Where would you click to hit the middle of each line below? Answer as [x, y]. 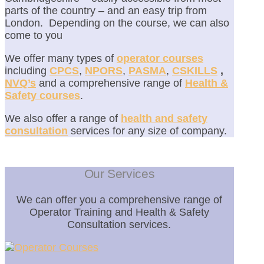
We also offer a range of [63, 119]
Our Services [119, 174]
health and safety [164, 119]
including [27, 71]
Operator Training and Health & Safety [119, 212]
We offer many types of [61, 59]
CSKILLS [195, 71]
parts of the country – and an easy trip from [106, 11]
